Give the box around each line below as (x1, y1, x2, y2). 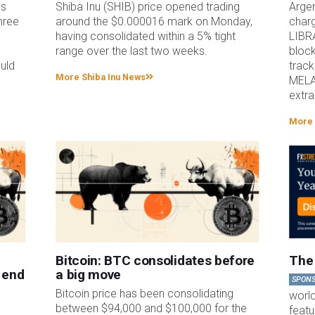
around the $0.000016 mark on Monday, (56, 15, 253, 29)
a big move (56, 266, 122, 283)
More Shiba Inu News (56, 72, 146, 83)
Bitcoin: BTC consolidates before (56, 252, 255, 269)
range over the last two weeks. (56, 44, 208, 58)
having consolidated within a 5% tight (56, 30, 236, 44)
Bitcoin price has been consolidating (56, 287, 234, 301)
